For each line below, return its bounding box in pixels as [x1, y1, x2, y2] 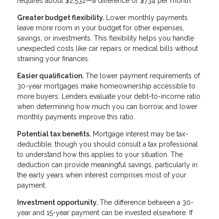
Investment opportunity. [17, 198, 98, 206]
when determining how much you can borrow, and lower [17, 102, 197, 110]
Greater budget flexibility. [17, 13, 104, 22]
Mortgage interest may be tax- [91, 130, 188, 138]
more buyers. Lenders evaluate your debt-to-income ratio [17, 92, 200, 100]
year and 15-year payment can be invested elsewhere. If [17, 208, 193, 217]
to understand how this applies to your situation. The [17, 150, 183, 158]
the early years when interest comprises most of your [17, 171, 186, 179]
